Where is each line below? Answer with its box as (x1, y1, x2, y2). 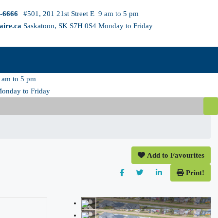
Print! (186, 169, 204, 177)
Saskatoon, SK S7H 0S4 (23, 22, 96, 30)
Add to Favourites (147, 151, 204, 159)
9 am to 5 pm (98, 10, 139, 18)
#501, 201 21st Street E (23, 10, 94, 18)
